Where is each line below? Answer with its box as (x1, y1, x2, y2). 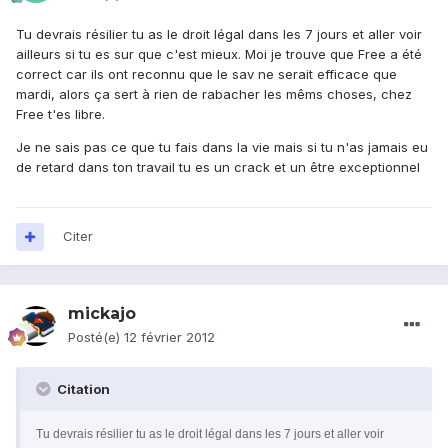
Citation (54, 381, 110, 398)
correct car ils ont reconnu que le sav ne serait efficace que (16, 66, 397, 83)
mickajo (68, 304, 136, 324)
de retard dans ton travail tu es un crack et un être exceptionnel (16, 159, 420, 176)
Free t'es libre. (16, 106, 105, 123)
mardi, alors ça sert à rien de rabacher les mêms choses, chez (16, 86, 412, 103)
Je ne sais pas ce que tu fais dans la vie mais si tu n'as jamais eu (16, 139, 428, 156)
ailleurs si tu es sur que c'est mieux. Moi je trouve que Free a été (16, 46, 422, 63)
